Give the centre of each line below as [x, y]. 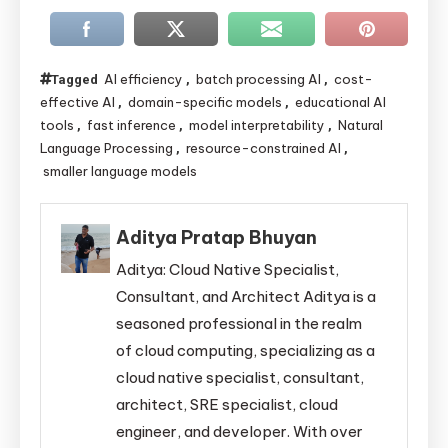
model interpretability [257, 124]
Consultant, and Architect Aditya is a [246, 296]
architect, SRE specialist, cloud [227, 404]
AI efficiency [143, 78]
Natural [360, 124]
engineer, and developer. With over [240, 431]
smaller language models [120, 170]
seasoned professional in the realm [239, 323]
